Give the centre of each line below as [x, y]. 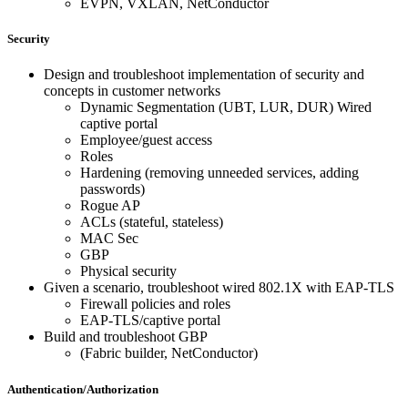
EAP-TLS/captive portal [150, 321]
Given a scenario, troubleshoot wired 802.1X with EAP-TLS [219, 288]
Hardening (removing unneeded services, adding [219, 173]
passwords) [112, 189]
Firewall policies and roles [155, 304]
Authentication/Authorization [83, 389]
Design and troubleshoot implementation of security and [204, 75]
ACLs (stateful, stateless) [152, 222]
